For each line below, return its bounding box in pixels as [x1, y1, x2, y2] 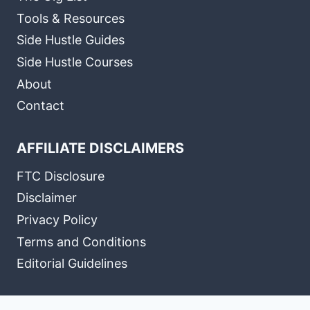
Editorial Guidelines [17, 256, 127, 271]
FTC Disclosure [17, 168, 104, 183]
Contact [17, 98, 64, 113]
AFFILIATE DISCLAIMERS [17, 140, 184, 157]
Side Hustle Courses [17, 55, 133, 70]
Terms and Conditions [17, 234, 146, 249]
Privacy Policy [17, 212, 98, 228]
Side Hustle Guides [17, 33, 125, 48]
